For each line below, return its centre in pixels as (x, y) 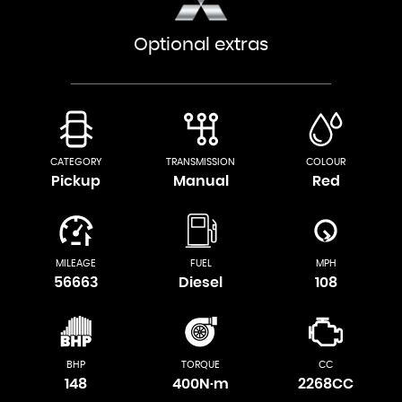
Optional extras (201, 44)
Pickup (76, 181)
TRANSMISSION (201, 162)
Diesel (201, 282)
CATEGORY (76, 162)
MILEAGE (76, 263)
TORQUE (201, 364)
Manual (201, 181)
